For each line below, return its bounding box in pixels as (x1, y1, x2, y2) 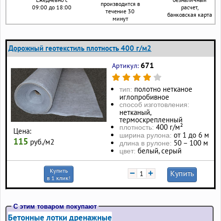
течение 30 (106, 7, 135, 15)
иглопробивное (119, 92, 169, 102)
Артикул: (112, 61, 141, 70)
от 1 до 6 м (174, 130, 209, 140)
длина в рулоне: (119, 139, 174, 147)
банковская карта (167, 10, 212, 18)
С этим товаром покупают (11, 202, 99, 210)
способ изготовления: (119, 101, 189, 109)
